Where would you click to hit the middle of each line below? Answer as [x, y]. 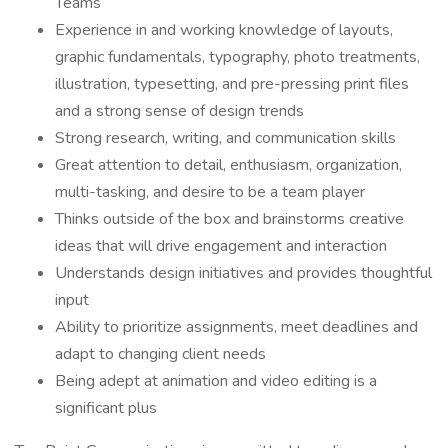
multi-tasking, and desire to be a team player [210, 192]
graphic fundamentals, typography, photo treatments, [237, 57]
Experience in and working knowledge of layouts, [224, 30]
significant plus [106, 408]
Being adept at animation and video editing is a [216, 381]
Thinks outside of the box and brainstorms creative [229, 219]
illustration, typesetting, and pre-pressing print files [232, 84]
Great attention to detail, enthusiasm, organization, [228, 165]
